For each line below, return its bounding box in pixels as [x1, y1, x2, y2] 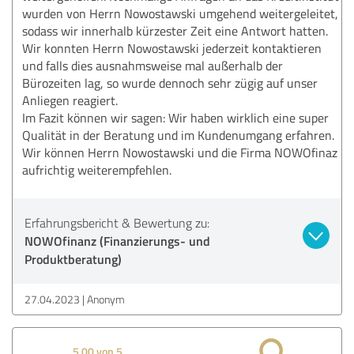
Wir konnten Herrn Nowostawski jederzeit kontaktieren [22, 39, 322, 57]
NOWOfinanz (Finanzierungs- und [24, 231, 210, 250]
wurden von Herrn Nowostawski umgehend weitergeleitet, [22, 4, 338, 22]
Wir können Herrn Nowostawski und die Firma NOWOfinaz [22, 143, 337, 161]
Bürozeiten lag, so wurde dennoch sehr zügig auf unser [22, 73, 318, 92]
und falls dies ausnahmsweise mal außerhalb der [22, 56, 283, 74]
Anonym [87, 291, 125, 307]
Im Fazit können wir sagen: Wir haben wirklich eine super [22, 108, 329, 126]
